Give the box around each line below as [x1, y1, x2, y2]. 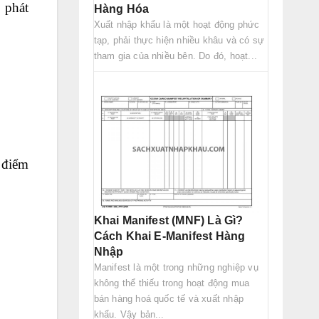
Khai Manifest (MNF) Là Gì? [93, 214, 244, 226]
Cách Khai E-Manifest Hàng [93, 229, 246, 242]
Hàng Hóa [93, 2, 150, 15]
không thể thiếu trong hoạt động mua [93, 277, 250, 288]
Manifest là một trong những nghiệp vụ [93, 261, 258, 273]
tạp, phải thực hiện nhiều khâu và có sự [93, 34, 265, 46]
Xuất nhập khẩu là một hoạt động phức [93, 19, 260, 30]
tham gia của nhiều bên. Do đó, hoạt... [93, 50, 258, 61]
